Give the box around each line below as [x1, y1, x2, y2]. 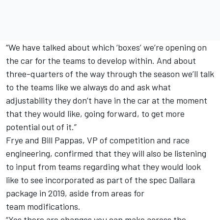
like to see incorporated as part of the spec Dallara [6, 174, 195, 186]
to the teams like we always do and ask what [6, 82, 171, 93]
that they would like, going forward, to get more [6, 108, 185, 119]
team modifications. [6, 201, 81, 212]
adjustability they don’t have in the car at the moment [6, 95, 207, 106]
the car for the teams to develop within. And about [6, 55, 196, 66]
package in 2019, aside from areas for [6, 188, 144, 199]
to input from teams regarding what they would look [6, 161, 201, 172]
